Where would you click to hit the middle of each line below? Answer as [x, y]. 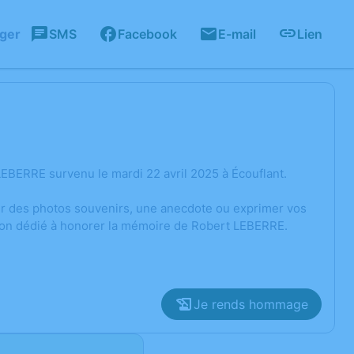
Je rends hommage [251, 304]
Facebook [147, 34]
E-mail [237, 34]
